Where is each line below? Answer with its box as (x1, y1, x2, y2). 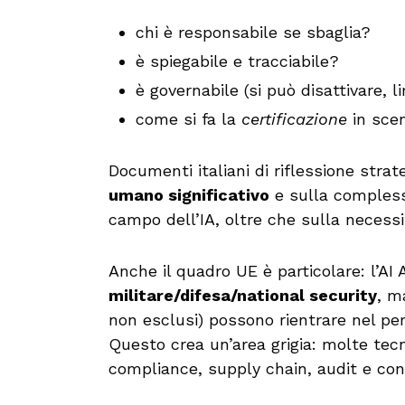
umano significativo (108, 184, 269, 204)
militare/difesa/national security (108, 285, 377, 305)
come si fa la (136, 108, 241, 128)
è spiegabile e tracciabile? (136, 51, 339, 71)
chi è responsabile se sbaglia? (136, 22, 371, 42)
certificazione (241, 108, 347, 128)
